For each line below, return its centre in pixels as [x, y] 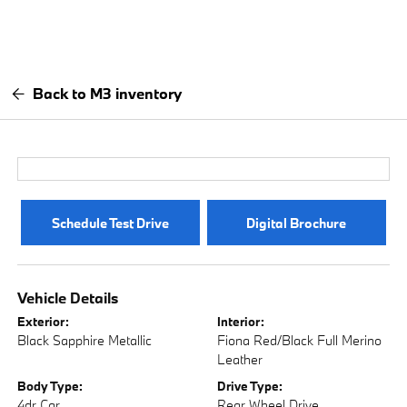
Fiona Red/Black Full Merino [299, 340]
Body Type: [50, 386]
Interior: [241, 322]
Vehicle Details [68, 298]
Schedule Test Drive [111, 223]
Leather [240, 359]
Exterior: [44, 322]
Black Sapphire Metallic [85, 340]
